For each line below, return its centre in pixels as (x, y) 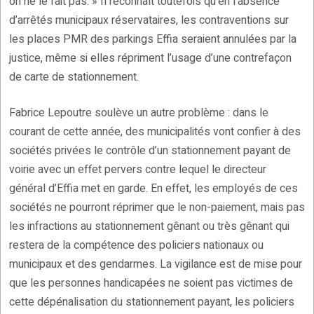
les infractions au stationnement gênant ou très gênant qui (149, 227)
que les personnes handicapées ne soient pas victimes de (151, 284)
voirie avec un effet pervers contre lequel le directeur (138, 170)
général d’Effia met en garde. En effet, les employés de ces (153, 189)
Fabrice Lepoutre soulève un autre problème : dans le (139, 113)
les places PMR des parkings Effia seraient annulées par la (153, 40)
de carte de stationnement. (74, 77)
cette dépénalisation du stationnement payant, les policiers (152, 302)
